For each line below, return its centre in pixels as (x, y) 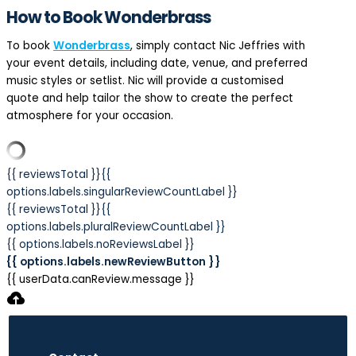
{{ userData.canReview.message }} (101, 279)
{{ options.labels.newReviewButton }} (114, 261)
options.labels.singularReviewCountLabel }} (122, 192)
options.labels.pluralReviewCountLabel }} (116, 226)
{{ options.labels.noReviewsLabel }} (101, 244)
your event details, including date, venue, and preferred (157, 63)
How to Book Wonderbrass (108, 17)
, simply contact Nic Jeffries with (218, 45)
